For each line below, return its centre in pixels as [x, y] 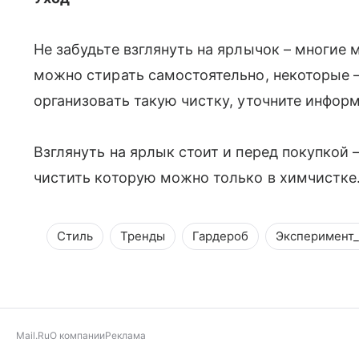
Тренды [143, 236]
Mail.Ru [33, 336]
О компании [77, 336]
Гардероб [220, 236]
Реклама [125, 336]
